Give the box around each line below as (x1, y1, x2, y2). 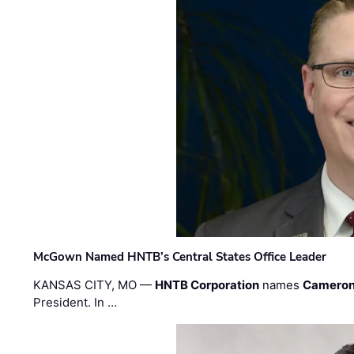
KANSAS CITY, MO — (33, 277, 156, 292)
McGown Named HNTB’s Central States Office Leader (33, 249, 327, 265)
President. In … (33, 295, 118, 310)
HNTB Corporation (155, 277, 260, 292)
